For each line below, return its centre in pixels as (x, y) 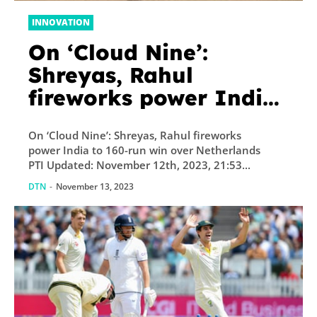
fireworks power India (152, 98)
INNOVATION (61, 23)
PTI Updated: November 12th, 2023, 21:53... (139, 165)
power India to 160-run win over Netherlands (144, 150)
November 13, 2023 (95, 187)
